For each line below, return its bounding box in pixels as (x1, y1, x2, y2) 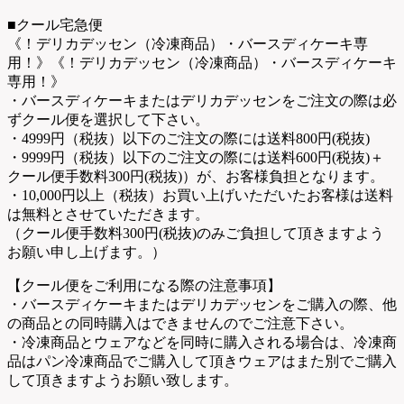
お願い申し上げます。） (7, 244, 166, 261)
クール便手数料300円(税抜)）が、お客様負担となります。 (7, 169, 384, 185)
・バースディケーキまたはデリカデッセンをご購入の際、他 (7, 297, 397, 313)
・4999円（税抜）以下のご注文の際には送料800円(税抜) (7, 131, 370, 147)
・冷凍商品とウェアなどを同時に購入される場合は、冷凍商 (7, 335, 397, 351)
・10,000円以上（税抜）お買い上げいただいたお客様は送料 (7, 188, 393, 204)
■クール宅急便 (7, 17, 103, 33)
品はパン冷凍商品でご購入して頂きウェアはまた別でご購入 (7, 353, 397, 370)
